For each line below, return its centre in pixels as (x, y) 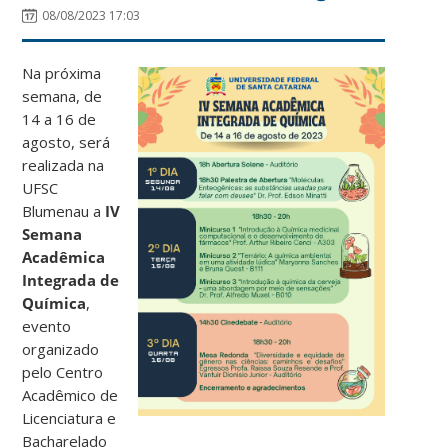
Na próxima (62, 72)
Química (54, 302)
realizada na (63, 164)
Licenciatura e (69, 417)
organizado (61, 348)
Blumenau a (64, 210)
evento (47, 325)
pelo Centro (63, 371)
